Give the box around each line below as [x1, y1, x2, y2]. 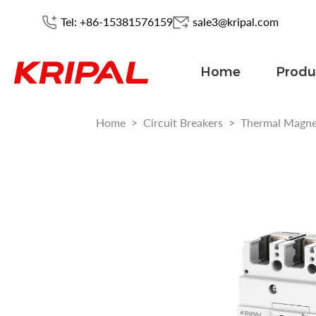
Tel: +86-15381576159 [61, 14, 173, 28]
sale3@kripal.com [193, 14, 279, 28]
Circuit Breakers [143, 115, 223, 129]
